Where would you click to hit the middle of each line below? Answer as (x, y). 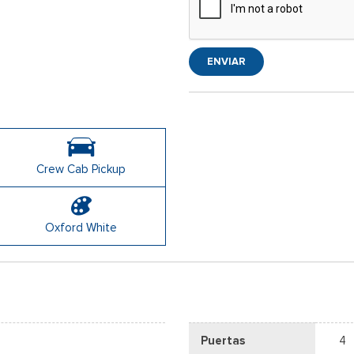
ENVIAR (226, 61)
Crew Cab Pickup (81, 169)
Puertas (223, 340)
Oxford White (81, 227)
